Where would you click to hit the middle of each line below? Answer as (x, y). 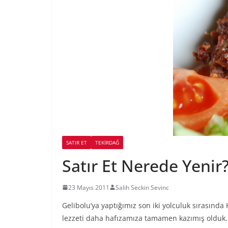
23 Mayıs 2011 (89, 187)
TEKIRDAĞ (107, 142)
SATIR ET (77, 142)
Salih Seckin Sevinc (142, 187)
